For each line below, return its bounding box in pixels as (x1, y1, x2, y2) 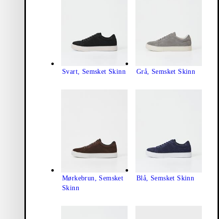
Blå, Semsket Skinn (136, 175, 195, 182)
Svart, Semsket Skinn (62, 68, 126, 76)
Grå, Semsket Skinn (136, 68, 196, 76)
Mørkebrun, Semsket (62, 175, 124, 182)
